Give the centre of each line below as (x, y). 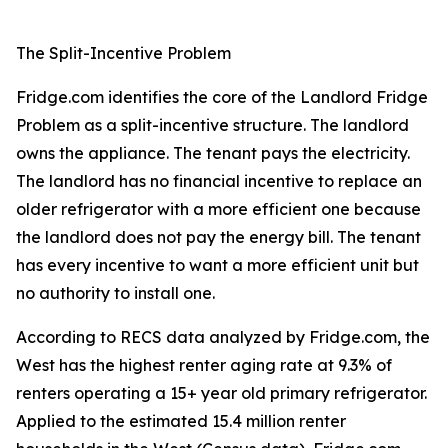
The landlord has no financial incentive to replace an (219, 181)
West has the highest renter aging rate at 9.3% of (204, 365)
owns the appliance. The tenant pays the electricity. (213, 153)
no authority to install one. (115, 293)
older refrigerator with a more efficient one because (218, 209)
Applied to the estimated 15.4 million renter (181, 421)
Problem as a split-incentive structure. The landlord (212, 125)
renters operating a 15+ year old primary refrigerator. (221, 393)
